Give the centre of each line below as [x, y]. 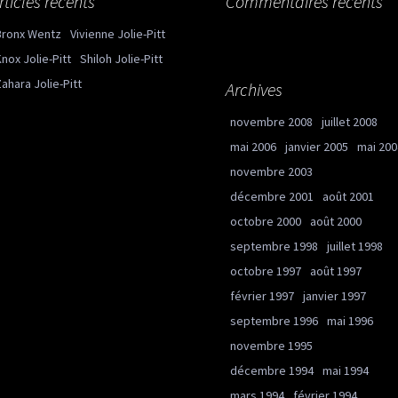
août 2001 [348, 196]
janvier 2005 [317, 147]
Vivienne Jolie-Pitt [118, 34]
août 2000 [336, 221]
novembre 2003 [271, 171]
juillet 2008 [350, 122]
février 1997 [262, 296]
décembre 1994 [272, 370]
